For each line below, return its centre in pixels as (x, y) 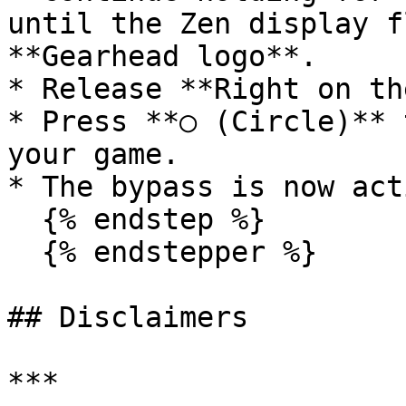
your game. (93, 154)
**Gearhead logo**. (162, 56)
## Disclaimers (128, 317)
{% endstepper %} (24, 252)
